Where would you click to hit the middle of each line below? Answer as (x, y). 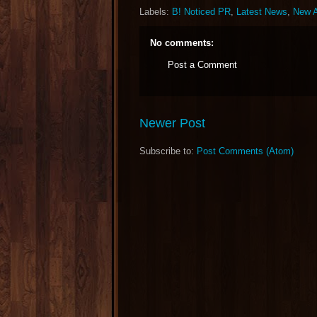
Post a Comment (202, 65)
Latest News (262, 12)
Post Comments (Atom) (245, 151)
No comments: (182, 43)
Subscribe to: (168, 151)
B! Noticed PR (201, 12)
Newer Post (172, 123)
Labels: (156, 12)
